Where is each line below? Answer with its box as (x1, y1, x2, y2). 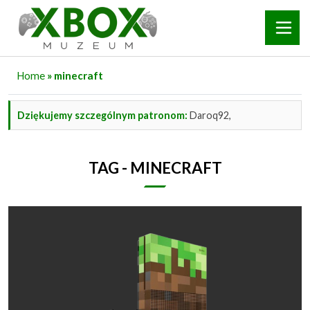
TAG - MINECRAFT (88, 158, 222, 177)
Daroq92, (188, 109, 231, 121)
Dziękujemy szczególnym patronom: (17, 109, 188, 121)
